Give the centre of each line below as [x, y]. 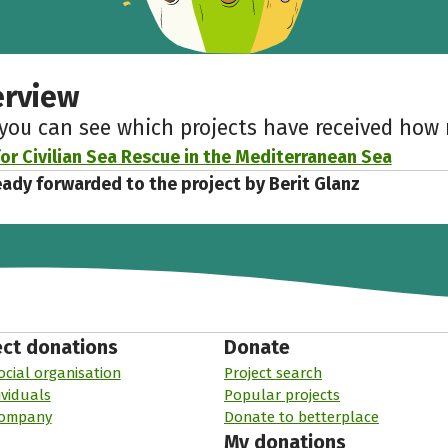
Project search [272, 372]
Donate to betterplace [301, 416]
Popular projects [281, 394]
